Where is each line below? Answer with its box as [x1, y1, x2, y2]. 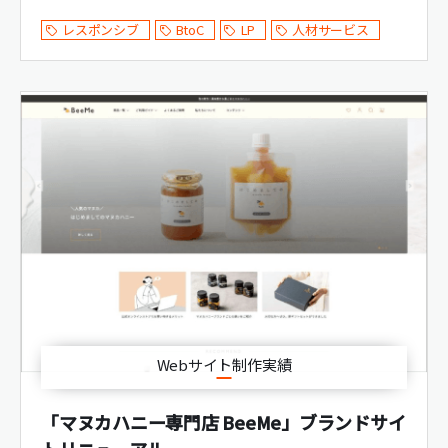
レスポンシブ [62, 20, 139, 40]
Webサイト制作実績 [156, 354, 292, 376]
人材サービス [292, 20, 369, 40]
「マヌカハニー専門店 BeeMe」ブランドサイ [41, 409, 406, 436]
